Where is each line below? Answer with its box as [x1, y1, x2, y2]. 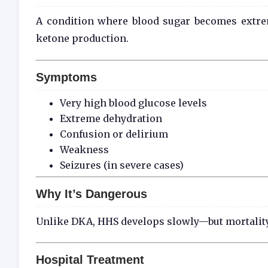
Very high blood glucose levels [60, 96, 207, 109]
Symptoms [36, 70, 97, 84]
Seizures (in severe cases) [60, 159, 184, 171]
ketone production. [36, 32, 129, 44]
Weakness [60, 143, 109, 156]
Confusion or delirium [60, 127, 168, 140]
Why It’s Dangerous [36, 187, 147, 200]
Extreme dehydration [60, 112, 162, 124]
